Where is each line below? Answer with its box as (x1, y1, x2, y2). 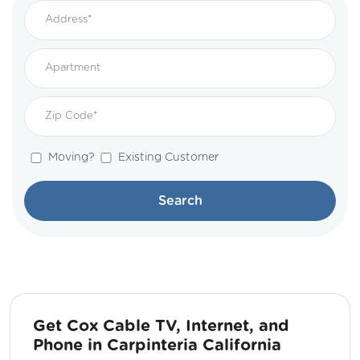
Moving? (48, 152, 94, 164)
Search (157, 194, 202, 208)
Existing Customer (118, 152, 219, 164)
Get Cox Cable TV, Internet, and (33, 318, 289, 335)
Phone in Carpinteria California (33, 337, 281, 354)
